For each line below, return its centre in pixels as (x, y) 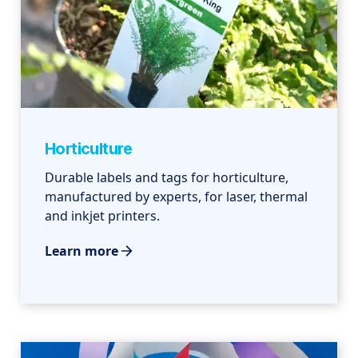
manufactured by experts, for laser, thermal (177, 197)
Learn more (82, 251)
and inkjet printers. (103, 216)
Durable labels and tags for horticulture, (167, 178)
